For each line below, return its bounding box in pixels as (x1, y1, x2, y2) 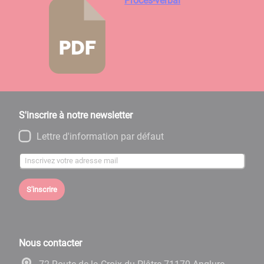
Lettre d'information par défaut (36, 130, 164, 142)
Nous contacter (19, 237, 82, 249)
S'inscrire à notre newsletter (19, 109, 133, 121)
